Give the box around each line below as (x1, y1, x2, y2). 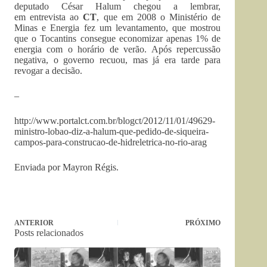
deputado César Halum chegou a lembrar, (14, 1, 221, 11)
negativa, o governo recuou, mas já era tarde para (14, 55, 221, 65)
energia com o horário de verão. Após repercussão (14, 44, 221, 54)
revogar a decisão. (14, 66, 82, 76)
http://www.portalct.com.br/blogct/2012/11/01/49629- (14, 116, 215, 126)
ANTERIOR (14, 219, 54, 227)
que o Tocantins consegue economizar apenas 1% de (14, 33, 221, 44)
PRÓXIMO (185, 219, 221, 227)
